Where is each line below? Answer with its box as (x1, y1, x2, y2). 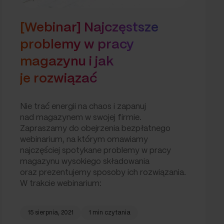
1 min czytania (88, 209, 130, 215)
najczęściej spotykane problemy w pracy (19, 146, 171, 154)
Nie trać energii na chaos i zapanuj (19, 102, 146, 110)
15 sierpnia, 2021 (27, 209, 73, 215)
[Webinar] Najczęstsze (19, 21, 158, 34)
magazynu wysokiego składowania (19, 157, 149, 165)
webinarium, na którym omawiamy (19, 135, 148, 143)
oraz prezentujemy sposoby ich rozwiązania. (19, 168, 186, 176)
